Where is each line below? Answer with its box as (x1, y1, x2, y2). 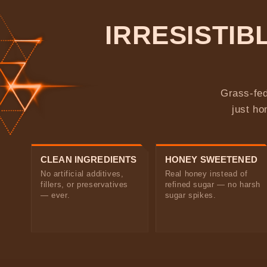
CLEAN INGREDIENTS (41, 154, 137, 164)
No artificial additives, (41, 169, 124, 178)
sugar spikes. (164, 191, 216, 200)
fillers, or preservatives (41, 180, 128, 189)
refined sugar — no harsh (164, 180, 261, 189)
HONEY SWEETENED (164, 154, 257, 164)
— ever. (41, 191, 70, 200)
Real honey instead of (164, 169, 248, 178)
